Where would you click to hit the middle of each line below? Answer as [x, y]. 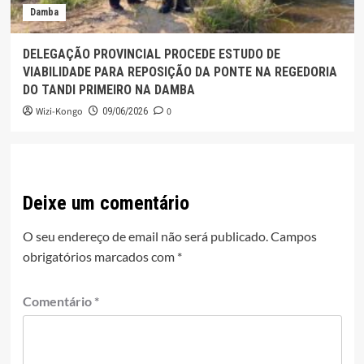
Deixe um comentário [106, 203]
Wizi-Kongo [59, 111]
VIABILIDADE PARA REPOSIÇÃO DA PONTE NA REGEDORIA [180, 71]
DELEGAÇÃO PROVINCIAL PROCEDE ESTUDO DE [151, 54]
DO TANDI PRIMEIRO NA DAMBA [108, 89]
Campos [293, 236]
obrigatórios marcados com [100, 256]
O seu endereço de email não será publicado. [145, 236]
